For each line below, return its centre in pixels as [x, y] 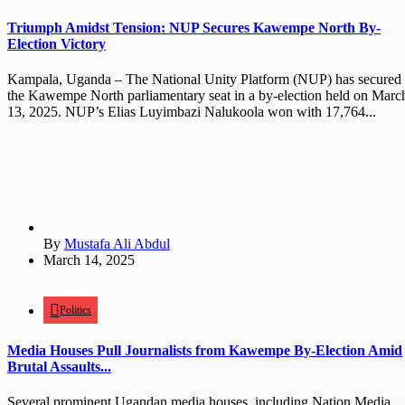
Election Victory [57, 43]
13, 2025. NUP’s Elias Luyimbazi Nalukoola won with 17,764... [192, 111]
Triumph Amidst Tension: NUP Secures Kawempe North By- [194, 27]
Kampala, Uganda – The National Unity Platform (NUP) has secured [204, 79]
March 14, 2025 [89, 259]
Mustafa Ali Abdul [117, 243]
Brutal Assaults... [59, 367]
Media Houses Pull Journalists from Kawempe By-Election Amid [205, 351]
